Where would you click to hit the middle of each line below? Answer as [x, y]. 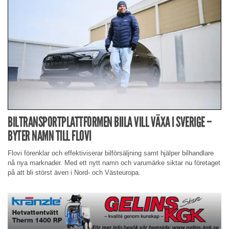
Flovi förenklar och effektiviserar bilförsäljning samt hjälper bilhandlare [111, 153]
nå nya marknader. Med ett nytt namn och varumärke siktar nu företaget [114, 163]
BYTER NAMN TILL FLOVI [50, 136]
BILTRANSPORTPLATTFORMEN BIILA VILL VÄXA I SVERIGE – [110, 122]
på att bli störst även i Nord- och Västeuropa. [74, 173]
